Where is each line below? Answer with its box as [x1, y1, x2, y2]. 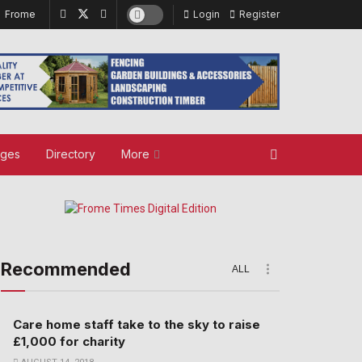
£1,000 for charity [13, 333, 125, 349]
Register [237, 8, 280, 20]
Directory [46, 147, 95, 161]
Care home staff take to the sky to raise [13, 316, 260, 332]
